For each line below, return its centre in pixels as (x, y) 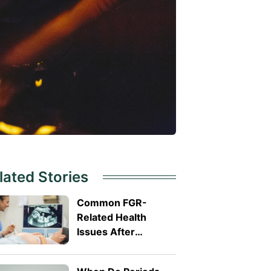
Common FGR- (112, 202)
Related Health (111, 217)
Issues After (106, 231)
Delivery (96, 246)
